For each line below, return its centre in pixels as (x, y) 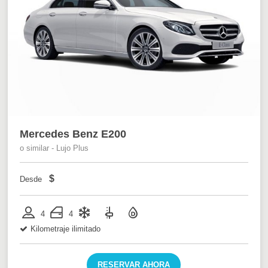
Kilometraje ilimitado (66, 229)
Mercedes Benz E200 (73, 134)
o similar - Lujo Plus (54, 148)
